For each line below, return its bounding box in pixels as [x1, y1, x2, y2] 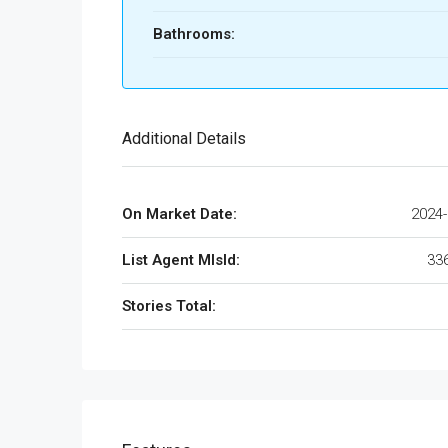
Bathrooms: [153, 25, 235, 43]
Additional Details [122, 129, 246, 148]
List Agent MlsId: [122, 251, 240, 269]
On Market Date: [122, 205, 237, 223]
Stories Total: [122, 297, 216, 315]
